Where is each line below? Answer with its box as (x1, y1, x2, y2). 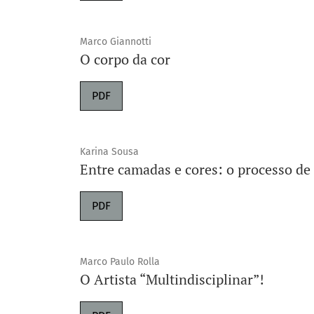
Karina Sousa (80, 146, 139, 158)
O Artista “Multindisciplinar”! (80, 270, 264, 289)
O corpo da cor (80, 50, 170, 69)
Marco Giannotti (80, 36, 151, 48)
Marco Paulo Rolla (80, 256, 160, 268)
